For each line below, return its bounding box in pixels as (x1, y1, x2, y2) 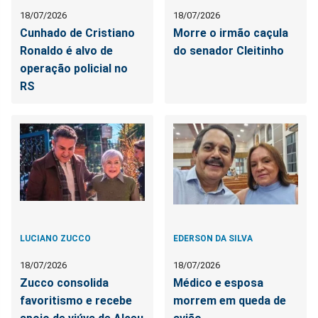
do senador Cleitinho (173, 43, 285, 57)
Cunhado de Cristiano (20, 26, 135, 40)
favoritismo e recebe (20, 293, 132, 307)
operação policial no (20, 61, 128, 75)
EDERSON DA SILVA (173, 233, 253, 243)
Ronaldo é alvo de (20, 43, 113, 57)
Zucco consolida (20, 275, 109, 290)
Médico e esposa (173, 275, 264, 290)
